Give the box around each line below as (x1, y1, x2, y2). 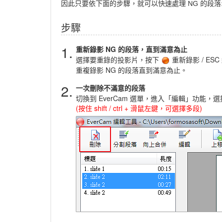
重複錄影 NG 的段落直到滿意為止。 (76, 65, 187, 75)
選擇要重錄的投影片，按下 (76, 55, 161, 64)
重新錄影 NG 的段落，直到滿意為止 (76, 44, 187, 54)
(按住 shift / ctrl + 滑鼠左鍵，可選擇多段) (76, 103, 202, 113)
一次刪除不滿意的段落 (76, 83, 145, 93)
